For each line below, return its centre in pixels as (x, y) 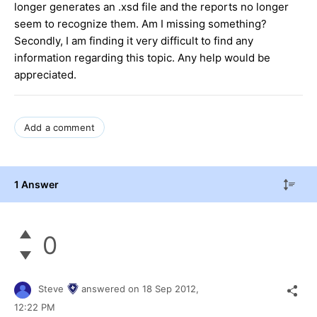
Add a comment (60, 127)
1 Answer (36, 184)
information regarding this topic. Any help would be (142, 57)
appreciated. (45, 74)
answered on (112, 289)
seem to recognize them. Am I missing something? (140, 23)
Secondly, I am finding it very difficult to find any (134, 40)
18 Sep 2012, (172, 289)
